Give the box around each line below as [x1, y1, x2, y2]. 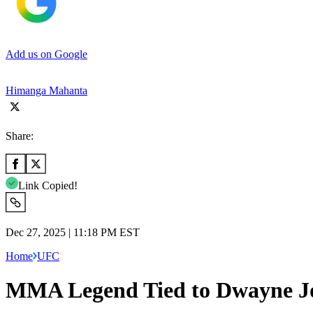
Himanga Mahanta [6, 84, 87, 96]
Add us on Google [6, 48, 87, 60]
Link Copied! [18, 179, 78, 191]
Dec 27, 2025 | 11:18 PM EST [6, 226, 140, 238]
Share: [6, 129, 34, 142]
